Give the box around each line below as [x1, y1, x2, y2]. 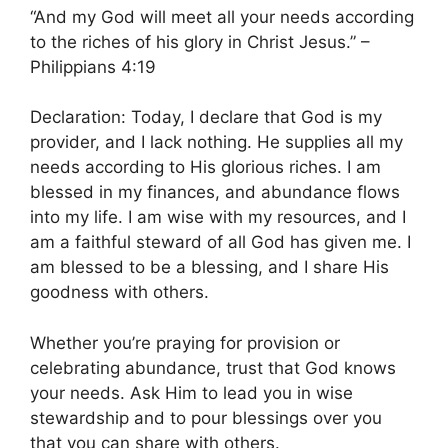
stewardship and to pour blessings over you [30, 407, 382, 428]
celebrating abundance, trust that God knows [30, 357, 396, 378]
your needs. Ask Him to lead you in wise [30, 382, 353, 403]
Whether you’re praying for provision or [30, 332, 340, 353]
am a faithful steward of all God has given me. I [30, 232, 411, 253]
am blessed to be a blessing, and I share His [30, 257, 389, 278]
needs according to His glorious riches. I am [30, 157, 381, 178]
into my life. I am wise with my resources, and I [30, 207, 406, 228]
